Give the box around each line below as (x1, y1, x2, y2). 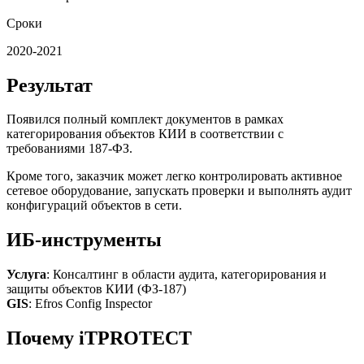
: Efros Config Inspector (28, 297, 152, 311)
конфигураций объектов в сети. (6, 198, 182, 213)
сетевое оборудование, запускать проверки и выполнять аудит (6, 184, 352, 198)
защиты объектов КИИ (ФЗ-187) (6, 282, 186, 297)
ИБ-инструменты (6, 229, 162, 251)
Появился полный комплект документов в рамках (6, 112, 284, 127)
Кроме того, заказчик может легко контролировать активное (6, 169, 342, 184)
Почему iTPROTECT (6, 327, 192, 349)
